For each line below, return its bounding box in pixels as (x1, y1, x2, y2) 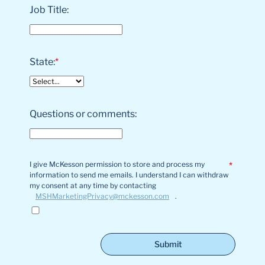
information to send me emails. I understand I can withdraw (30, 170, 229, 179)
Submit (154, 239, 182, 250)
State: (30, 56, 55, 67)
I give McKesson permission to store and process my (30, 159, 205, 169)
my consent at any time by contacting (30, 180, 156, 190)
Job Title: (30, 4, 69, 15)
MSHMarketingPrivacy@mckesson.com (35, 191, 169, 201)
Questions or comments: (30, 108, 137, 119)
